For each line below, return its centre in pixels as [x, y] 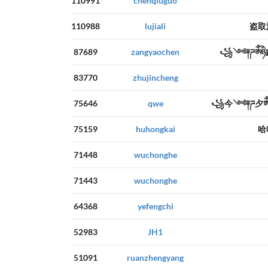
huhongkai [155, 129]
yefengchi [155, 206]
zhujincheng [155, 78]
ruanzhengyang [155, 258]
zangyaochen [155, 52]
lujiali [155, 26]
